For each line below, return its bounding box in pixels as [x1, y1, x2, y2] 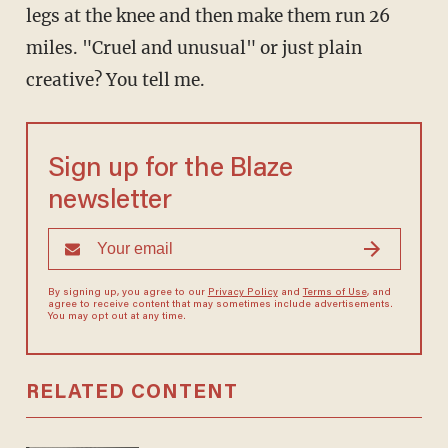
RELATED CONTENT [25, 383, 238, 404]
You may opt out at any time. [47, 312, 186, 323]
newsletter [47, 188, 172, 216]
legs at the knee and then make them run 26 [25, 5, 390, 28]
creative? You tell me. [25, 69, 205, 92]
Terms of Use [302, 288, 367, 299]
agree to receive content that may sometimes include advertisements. [47, 300, 393, 311]
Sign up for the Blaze [47, 156, 293, 184]
